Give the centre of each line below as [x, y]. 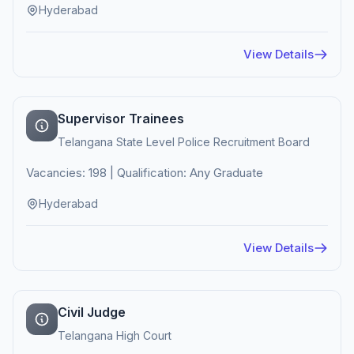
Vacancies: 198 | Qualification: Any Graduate [145, 173]
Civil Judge [92, 312]
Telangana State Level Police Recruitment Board [184, 142]
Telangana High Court [115, 335]
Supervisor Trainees [121, 119]
